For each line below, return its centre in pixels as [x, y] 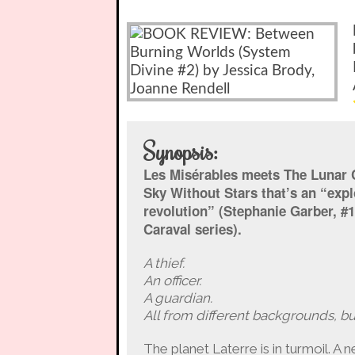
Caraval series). [192, 229]
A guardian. [177, 298]
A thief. [164, 263]
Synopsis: [180, 151]
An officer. [172, 280]
